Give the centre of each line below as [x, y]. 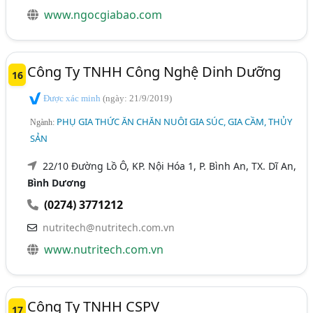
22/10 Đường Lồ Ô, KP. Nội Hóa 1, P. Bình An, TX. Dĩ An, [170, 166]
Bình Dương [57, 182]
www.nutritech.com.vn [104, 249]
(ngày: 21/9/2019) [138, 99]
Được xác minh [72, 99]
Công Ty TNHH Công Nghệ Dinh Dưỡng [154, 72]
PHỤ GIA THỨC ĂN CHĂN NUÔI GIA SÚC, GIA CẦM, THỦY [175, 121]
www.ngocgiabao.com [103, 15]
